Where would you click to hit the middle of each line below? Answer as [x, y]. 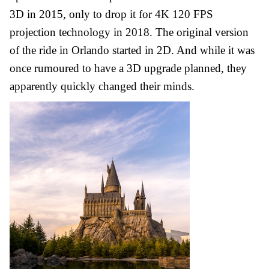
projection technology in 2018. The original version [129, 32]
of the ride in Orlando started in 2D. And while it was [132, 50]
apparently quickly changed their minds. [102, 86]
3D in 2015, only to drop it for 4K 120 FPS [111, 14]
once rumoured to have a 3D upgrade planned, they [128, 68]
